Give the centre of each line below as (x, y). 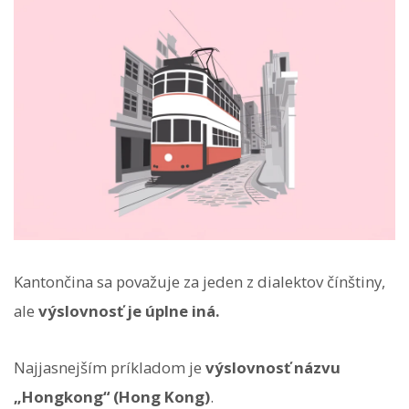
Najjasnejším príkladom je (110, 368)
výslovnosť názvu (273, 368)
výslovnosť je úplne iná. (129, 310)
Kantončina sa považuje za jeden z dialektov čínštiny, (199, 281)
